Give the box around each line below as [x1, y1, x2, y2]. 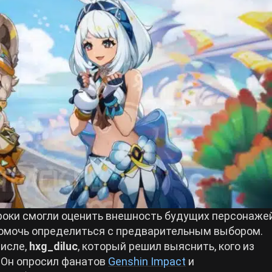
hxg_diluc [29, 240, 78, 253]
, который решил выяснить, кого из [78, 240, 254, 253]
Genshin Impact [108, 255, 186, 268]
